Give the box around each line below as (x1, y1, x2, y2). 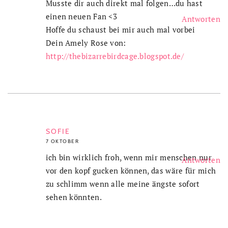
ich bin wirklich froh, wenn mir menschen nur (45, 152, 212, 162)
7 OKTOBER (45, 137, 79, 145)
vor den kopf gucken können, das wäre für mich (45, 165, 216, 176)
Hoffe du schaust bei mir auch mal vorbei (45, 24, 195, 35)
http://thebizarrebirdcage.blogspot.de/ (45, 50, 184, 61)
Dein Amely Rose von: (45, 37, 126, 48)
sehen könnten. (45, 191, 102, 202)
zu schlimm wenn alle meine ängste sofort (45, 178, 200, 189)
